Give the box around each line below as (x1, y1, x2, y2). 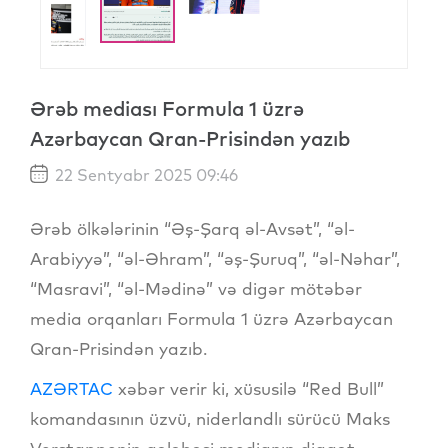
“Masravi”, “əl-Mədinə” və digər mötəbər (30, 278, 362, 300)
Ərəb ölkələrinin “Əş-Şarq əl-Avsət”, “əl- (30, 218, 355, 240)
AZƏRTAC (30, 378, 113, 400)
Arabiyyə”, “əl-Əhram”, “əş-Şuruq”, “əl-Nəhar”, (30, 248, 400, 270)
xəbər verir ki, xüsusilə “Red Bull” (113, 378, 384, 400)
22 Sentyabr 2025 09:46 (51, 164, 238, 185)
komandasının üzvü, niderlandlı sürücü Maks (30, 408, 390, 430)
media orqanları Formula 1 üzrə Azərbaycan (30, 308, 393, 330)
